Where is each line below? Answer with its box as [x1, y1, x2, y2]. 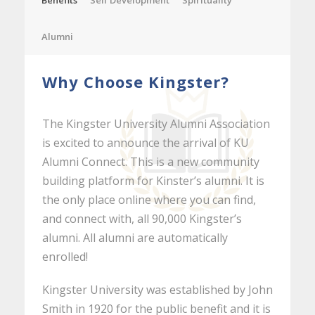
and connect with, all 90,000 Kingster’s [42, 211, 242, 227]
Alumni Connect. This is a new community [42, 154, 259, 170]
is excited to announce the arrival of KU [42, 135, 249, 151]
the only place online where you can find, [42, 192, 256, 208]
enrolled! [42, 249, 88, 265]
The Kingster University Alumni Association [42, 116, 270, 132]
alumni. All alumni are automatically [42, 230, 228, 246]
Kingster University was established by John [42, 282, 273, 298]
